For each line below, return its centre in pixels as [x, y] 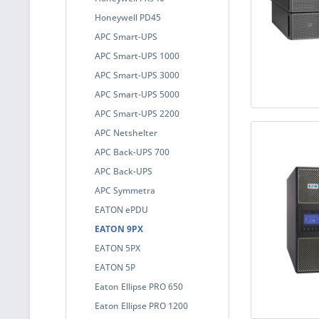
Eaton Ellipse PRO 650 [139, 287]
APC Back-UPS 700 [132, 152]
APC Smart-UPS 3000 [137, 75]
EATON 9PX [119, 229]
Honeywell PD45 [128, 17]
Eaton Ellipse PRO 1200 [141, 306]
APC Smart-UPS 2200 [137, 114]
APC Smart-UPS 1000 [137, 56]
